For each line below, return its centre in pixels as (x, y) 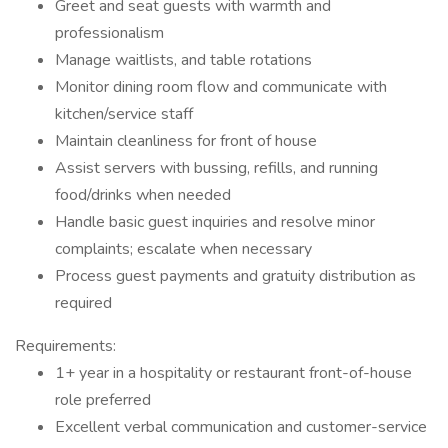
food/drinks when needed (143, 195)
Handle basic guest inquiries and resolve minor (215, 222)
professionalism (109, 33)
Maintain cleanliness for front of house (186, 141)
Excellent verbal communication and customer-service (241, 427)
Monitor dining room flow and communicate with (221, 87)
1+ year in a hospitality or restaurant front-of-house (233, 373)
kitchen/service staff (124, 114)
